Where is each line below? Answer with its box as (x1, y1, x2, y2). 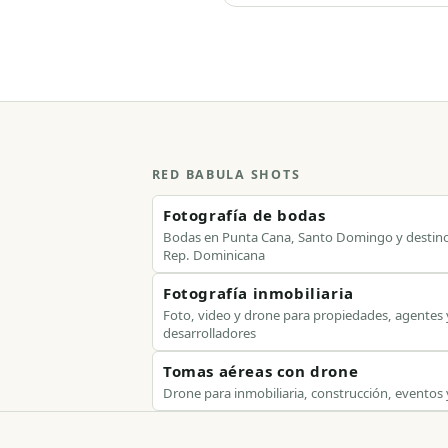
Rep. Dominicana (162, 245, 265, 264)
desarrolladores (162, 323, 256, 342)
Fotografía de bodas (162, 205, 326, 226)
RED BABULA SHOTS (151, 165, 301, 183)
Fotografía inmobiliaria (162, 283, 354, 304)
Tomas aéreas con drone (162, 361, 359, 382)
